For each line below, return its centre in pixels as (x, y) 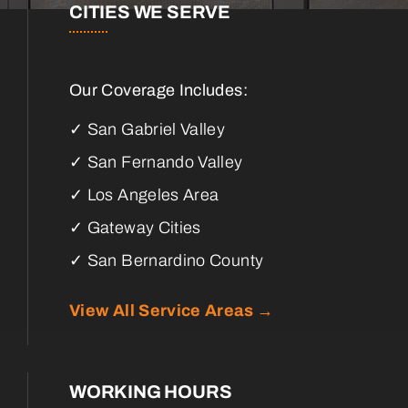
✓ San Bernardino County (167, 260)
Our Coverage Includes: (158, 90)
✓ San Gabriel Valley (148, 129)
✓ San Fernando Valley (156, 162)
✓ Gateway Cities (135, 227)
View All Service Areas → (172, 310)
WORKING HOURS (151, 391)
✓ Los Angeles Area (144, 194)
